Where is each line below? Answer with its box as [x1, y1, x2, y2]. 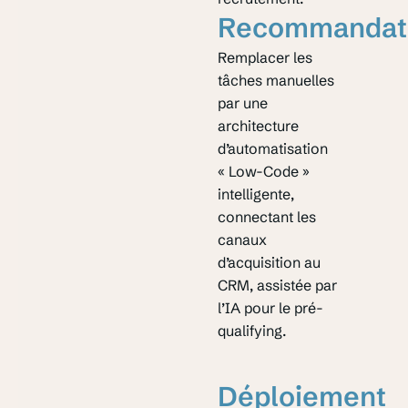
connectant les [218, 207, 317, 226]
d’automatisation [218, 138, 329, 158]
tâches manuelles [218, 70, 335, 89]
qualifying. [218, 321, 287, 340]
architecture [218, 116, 300, 135]
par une [218, 93, 269, 112]
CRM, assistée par [218, 275, 338, 294]
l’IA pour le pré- [218, 298, 324, 317]
